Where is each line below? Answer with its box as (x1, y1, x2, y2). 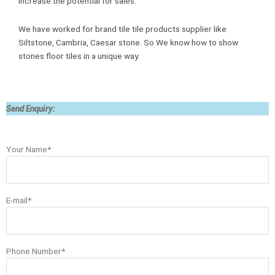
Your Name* (6, 144, 51, 155)
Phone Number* (6, 246, 65, 257)
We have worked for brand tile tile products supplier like (18, 24, 227, 34)
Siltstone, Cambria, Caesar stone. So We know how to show (18, 37, 238, 48)
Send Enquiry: (6, 104, 55, 114)
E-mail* (6, 195, 31, 206)
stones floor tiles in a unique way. (18, 51, 139, 61)
